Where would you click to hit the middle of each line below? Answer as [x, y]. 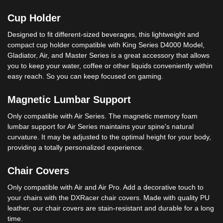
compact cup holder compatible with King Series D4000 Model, [106, 45]
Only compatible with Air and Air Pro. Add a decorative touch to [106, 187]
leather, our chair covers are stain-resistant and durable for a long [111, 208]
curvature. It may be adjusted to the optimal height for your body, [109, 137]
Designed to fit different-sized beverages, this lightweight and [103, 35]
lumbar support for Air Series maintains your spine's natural [101, 127]
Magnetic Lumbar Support [69, 100]
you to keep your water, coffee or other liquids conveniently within [110, 66]
